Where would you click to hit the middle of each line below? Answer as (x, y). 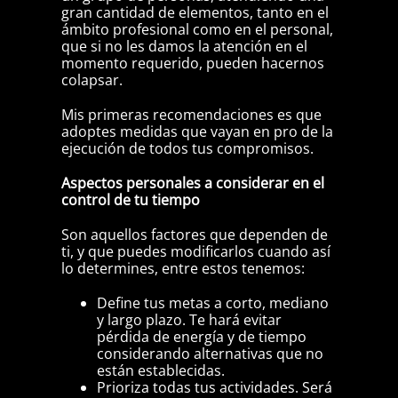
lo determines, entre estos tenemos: (183, 269)
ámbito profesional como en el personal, (197, 30)
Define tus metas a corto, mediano (212, 303)
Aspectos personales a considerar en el (192, 183)
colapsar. (92, 80)
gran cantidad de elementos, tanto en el (195, 13)
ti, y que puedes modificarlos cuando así (195, 252)
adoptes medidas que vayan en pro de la (197, 132)
